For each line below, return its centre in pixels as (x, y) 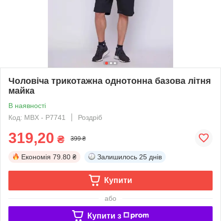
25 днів (150, 157)
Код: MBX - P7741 (37, 117)
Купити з (104, 216)
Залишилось (117, 157)
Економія (36, 157)
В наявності (27, 105)
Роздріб (90, 117)
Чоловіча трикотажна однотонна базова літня (110, 81)
